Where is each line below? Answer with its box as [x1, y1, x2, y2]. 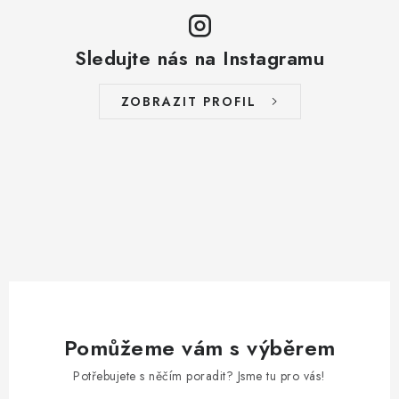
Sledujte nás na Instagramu [75, 44, 324, 73]
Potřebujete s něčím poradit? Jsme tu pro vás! [73, 367, 326, 386]
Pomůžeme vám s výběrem [63, 332, 336, 364]
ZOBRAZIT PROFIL [120, 93, 256, 111]
